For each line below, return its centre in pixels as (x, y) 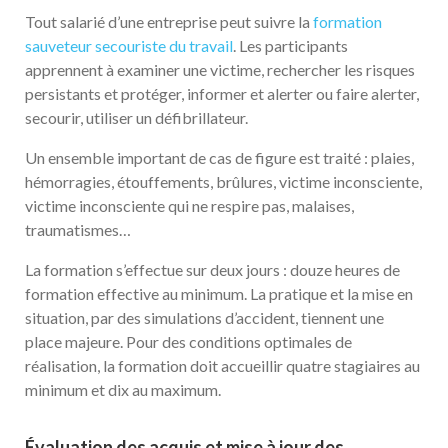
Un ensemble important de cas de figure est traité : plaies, (219, 157)
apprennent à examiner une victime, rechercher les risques (220, 69)
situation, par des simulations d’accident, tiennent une (204, 317)
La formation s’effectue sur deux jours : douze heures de (212, 269)
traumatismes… (78, 229)
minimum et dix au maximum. (123, 389)
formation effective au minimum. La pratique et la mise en (219, 293)
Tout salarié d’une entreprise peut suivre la (169, 21)
